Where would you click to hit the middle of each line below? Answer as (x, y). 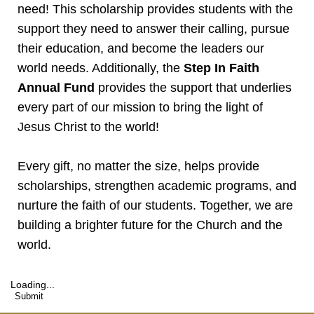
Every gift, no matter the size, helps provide (138, 166)
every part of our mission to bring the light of (140, 107)
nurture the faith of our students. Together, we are (155, 205)
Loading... (33, 284)
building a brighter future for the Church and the (150, 225)
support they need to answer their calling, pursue (153, 28)
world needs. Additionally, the (101, 68)
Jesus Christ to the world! (90, 127)
